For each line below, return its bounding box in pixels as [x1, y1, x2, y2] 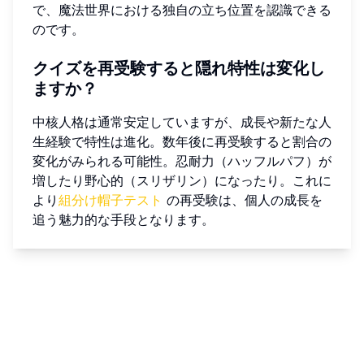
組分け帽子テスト [58, 191, 162, 208]
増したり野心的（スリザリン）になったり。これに [32, 171, 331, 188]
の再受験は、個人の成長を [162, 191, 323, 208]
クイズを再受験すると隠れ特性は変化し [32, 57, 325, 80]
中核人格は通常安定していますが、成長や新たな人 [32, 113, 331, 130]
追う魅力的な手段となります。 [32, 210, 214, 227]
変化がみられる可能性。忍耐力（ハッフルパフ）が [32, 152, 331, 169]
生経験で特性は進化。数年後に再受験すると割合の [32, 132, 331, 149]
